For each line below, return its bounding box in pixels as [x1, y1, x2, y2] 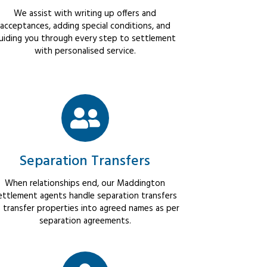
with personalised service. [34, 44, 136, 59]
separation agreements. [39, 214, 131, 229]
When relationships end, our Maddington [5, 176, 166, 191]
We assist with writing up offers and [14, 7, 157, 21]
